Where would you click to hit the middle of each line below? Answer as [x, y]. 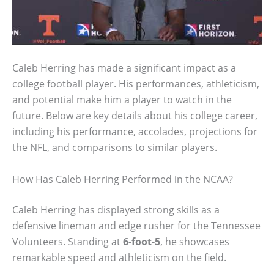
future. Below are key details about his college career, [135, 116]
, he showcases [195, 242]
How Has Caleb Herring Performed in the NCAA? [123, 179]
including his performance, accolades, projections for [135, 132]
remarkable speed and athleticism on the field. [119, 257]
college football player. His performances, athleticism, [136, 84]
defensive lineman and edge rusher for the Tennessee [136, 226]
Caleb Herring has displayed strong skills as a [116, 210]
